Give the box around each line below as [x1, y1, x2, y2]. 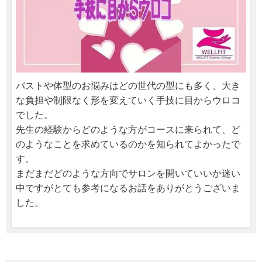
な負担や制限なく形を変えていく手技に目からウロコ [16, 95, 240, 105]
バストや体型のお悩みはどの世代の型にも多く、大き [16, 80, 240, 91]
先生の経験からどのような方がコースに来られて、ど [16, 124, 240, 135]
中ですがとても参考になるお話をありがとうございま [16, 182, 240, 193]
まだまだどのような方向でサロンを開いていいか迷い [16, 168, 240, 178]
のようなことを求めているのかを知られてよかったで [16, 139, 240, 149]
